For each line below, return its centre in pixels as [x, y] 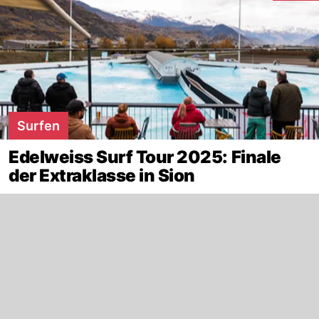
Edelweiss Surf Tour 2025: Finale [145, 157]
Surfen [38, 126]
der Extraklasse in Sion [102, 176]
